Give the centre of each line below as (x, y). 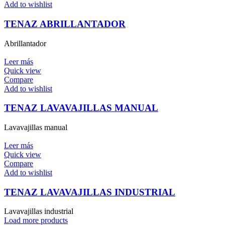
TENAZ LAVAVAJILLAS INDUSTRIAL (90, 192)
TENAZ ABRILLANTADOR (65, 24)
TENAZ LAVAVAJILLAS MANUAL (81, 108)
